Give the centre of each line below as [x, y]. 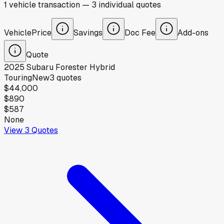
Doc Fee [140, 32]
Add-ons [193, 32]
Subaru [40, 67]
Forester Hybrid [85, 67]
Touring [18, 78]
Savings [88, 32]
